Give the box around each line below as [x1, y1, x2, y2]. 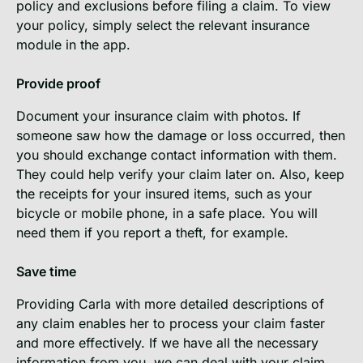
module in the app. [16, 36, 130, 53]
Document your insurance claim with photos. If [16, 107, 301, 124]
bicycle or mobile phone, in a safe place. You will [16, 204, 318, 221]
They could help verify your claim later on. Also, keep [16, 165, 344, 182]
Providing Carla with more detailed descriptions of [16, 295, 324, 312]
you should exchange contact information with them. [16, 146, 337, 163]
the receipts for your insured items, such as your [16, 185, 312, 202]
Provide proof [16, 75, 100, 92]
